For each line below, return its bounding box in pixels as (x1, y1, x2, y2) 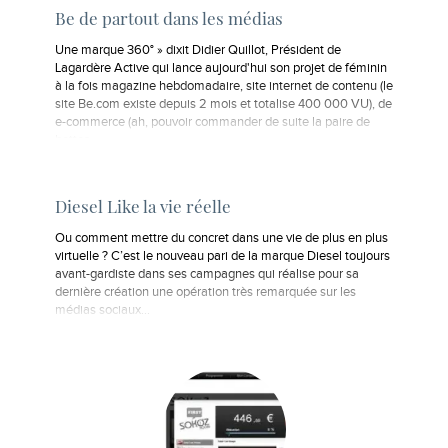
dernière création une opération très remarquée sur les (55, 285, 356, 301)
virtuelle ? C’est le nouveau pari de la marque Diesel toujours (55, 249, 390, 265)
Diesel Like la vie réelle (55, 195, 231, 218)
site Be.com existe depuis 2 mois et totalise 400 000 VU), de (55, 96, 392, 112)
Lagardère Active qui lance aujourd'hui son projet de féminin (55, 60, 387, 76)
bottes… (55, 132, 99, 148)
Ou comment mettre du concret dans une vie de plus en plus (55, 231, 388, 247)
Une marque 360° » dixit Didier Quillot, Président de (55, 42, 341, 58)
